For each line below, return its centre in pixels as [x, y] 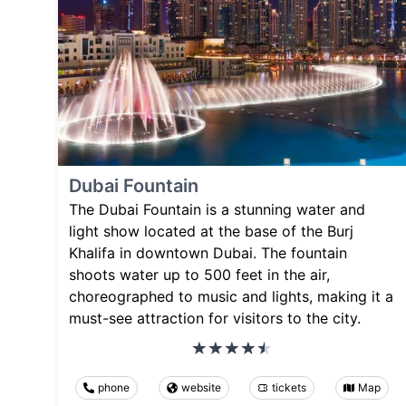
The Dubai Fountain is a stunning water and [217, 209]
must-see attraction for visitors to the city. [215, 318]
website [201, 387]
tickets [290, 387]
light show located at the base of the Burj [211, 231]
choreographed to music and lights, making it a [231, 296]
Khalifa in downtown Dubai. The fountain [208, 252]
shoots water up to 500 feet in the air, [199, 274]
